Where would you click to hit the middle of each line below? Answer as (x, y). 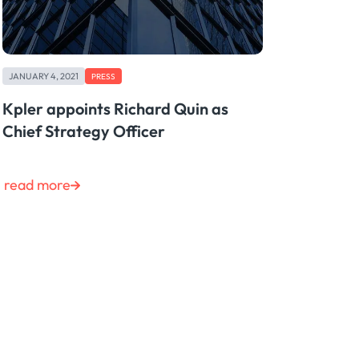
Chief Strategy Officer (83, 131)
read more (37, 185)
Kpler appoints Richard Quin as (115, 109)
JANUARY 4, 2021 (43, 76)
